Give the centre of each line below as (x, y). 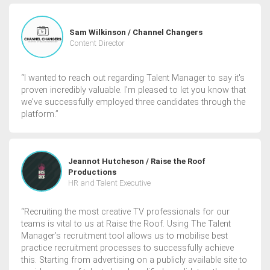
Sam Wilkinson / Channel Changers (136, 33)
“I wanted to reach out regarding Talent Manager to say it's (133, 78)
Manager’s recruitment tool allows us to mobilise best (124, 236)
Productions (92, 172)
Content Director (97, 43)
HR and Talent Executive (109, 183)
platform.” (40, 115)
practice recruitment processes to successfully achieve (127, 248)
